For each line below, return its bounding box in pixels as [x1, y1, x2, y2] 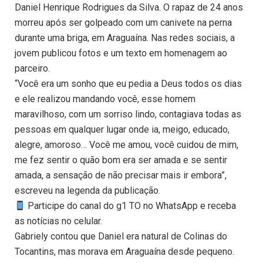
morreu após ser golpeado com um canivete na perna [15, 17, 232, 29]
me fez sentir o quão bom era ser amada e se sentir [15, 154, 227, 166]
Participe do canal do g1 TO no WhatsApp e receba [25, 200, 237, 212]
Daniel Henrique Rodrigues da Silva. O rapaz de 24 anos [15, 2, 243, 14]
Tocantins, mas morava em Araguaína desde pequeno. [15, 246, 234, 258]
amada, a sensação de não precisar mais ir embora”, [15, 170, 227, 181]
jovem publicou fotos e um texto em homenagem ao [15, 48, 227, 59]
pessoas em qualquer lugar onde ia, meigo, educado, [15, 124, 230, 136]
